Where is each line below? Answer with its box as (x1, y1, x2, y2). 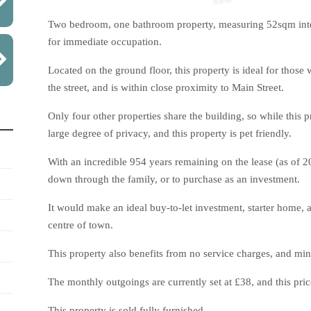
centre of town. (48, 219, 113, 230)
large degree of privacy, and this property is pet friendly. (48, 128, 292, 139)
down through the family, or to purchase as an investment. (48, 174, 300, 185)
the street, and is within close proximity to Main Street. (48, 82, 284, 93)
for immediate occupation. (48, 36, 162, 47)
